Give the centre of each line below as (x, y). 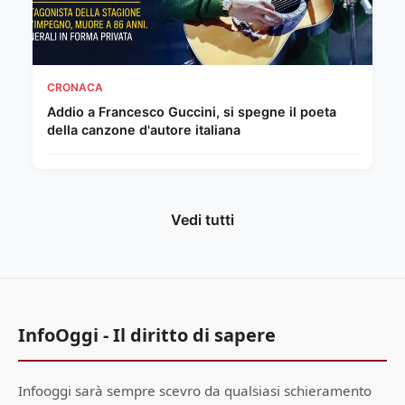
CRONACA (75, 88)
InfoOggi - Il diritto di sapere (147, 335)
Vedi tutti (202, 220)
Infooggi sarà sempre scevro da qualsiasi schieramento (195, 391)
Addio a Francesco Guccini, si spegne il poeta (192, 112)
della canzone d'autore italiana (144, 130)
